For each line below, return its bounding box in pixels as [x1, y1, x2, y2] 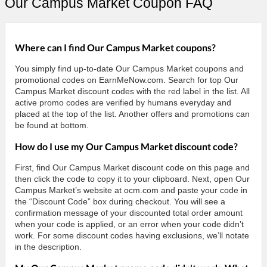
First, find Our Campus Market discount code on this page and [15, 162, 250, 172]
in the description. [15, 241, 82, 252]
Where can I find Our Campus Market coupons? [15, 42, 216, 54]
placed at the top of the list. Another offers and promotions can [15, 108, 250, 119]
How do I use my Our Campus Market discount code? [15, 141, 238, 153]
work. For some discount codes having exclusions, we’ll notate [15, 230, 249, 240]
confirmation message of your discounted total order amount [15, 207, 243, 218]
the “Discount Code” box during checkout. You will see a [15, 196, 225, 206]
